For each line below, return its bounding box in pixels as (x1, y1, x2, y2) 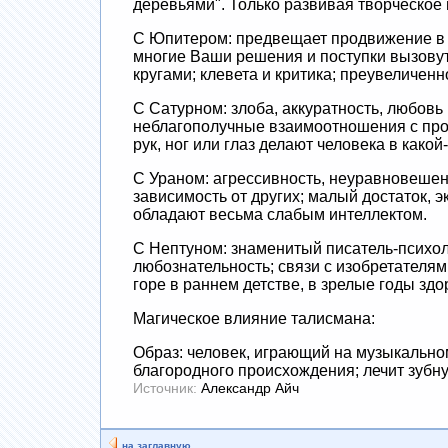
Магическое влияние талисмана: (132, 309, 375, 327)
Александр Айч (196, 379, 299, 396)
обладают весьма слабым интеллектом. (132, 205, 427, 223)
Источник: (132, 379, 197, 396)
